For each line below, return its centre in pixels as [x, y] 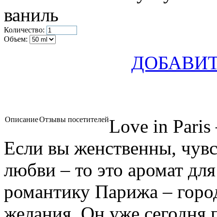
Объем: [16, 39]
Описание [22, 119]
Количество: [24, 30]
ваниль [31, 15]
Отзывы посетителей [74, 119]
